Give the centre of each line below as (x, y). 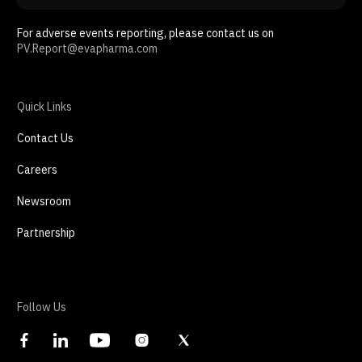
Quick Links (44, 107)
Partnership (46, 233)
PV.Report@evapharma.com (87, 49)
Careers (37, 170)
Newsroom (44, 202)
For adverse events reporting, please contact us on (145, 34)
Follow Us (42, 307)
